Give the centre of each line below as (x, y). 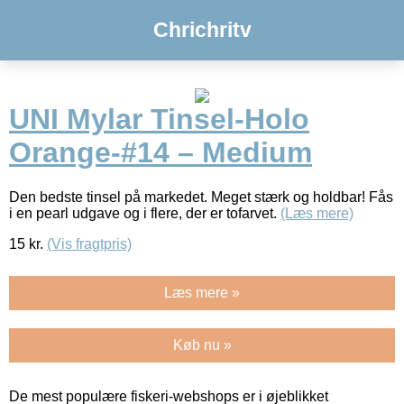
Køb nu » (202, 344)
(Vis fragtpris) (89, 243)
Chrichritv (202, 30)
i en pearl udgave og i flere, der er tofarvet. (145, 213)
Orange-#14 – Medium (161, 153)
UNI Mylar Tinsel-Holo (159, 119)
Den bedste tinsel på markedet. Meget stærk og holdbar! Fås (201, 197)
